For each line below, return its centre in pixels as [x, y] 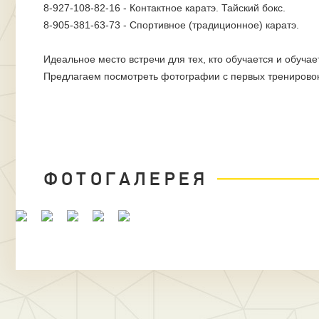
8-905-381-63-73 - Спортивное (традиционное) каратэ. [171, 25]
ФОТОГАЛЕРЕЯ [126, 179]
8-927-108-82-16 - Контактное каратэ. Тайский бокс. [164, 8]
